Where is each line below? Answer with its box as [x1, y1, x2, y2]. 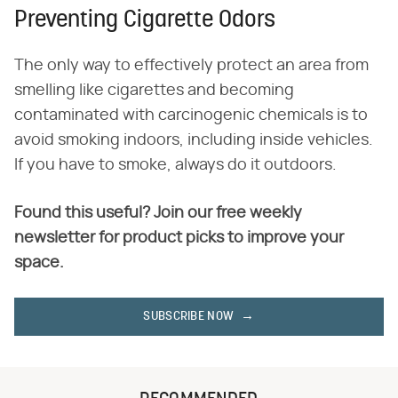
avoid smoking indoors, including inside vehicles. [14, 131, 373, 148]
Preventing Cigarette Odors [14, 8, 275, 33]
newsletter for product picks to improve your [14, 229, 344, 246]
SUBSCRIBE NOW [143, 309, 235, 323]
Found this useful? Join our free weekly [14, 204, 302, 221]
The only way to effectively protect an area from [14, 57, 369, 74]
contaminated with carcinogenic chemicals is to [14, 107, 368, 123]
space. [14, 254, 64, 271]
